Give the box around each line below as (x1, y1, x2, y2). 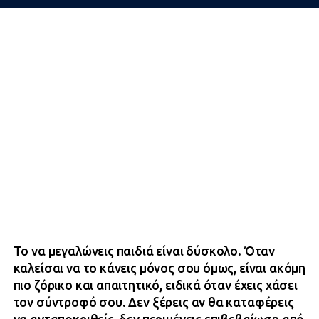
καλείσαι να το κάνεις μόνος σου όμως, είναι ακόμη (13, 261, 306, 275)
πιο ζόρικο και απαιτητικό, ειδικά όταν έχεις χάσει (13, 278, 298, 292)
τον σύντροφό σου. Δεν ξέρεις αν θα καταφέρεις (13, 296, 294, 309)
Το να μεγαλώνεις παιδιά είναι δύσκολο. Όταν (13, 244, 276, 258)
